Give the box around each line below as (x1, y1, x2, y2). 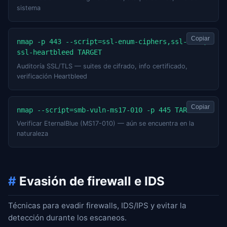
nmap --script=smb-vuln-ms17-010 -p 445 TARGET (17, 105, 199, 114)
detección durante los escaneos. (8, 213, 127, 223)
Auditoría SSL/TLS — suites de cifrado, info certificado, (17, 62, 187, 70)
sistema (17, 4, 41, 12)
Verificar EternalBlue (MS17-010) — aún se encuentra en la (17, 120, 194, 128)
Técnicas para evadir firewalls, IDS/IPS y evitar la (8, 201, 186, 211)
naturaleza (17, 130, 48, 138)
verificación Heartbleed (17, 72, 87, 80)
